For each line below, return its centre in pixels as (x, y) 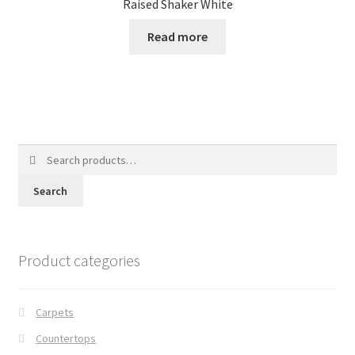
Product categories (79, 260)
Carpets (55, 313)
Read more (177, 36)
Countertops (66, 339)
